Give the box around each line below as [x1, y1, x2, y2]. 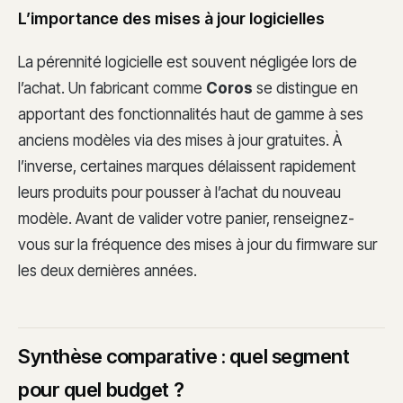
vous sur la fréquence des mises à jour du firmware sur [18, 235, 377, 254]
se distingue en [253, 78, 358, 97]
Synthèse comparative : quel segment [18, 345, 350, 369]
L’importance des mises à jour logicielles [18, 8, 325, 28]
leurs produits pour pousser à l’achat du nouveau [18, 183, 341, 201]
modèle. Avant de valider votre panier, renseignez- [18, 209, 354, 228]
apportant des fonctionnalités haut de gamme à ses [18, 104, 363, 123]
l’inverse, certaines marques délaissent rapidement [18, 157, 356, 175]
